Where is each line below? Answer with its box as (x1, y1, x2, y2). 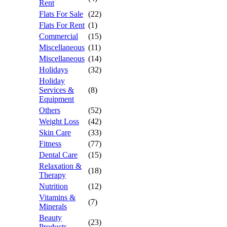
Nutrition (39, 182, 68, 191)
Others (39, 106, 60, 115)
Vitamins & (39, 193, 75, 202)
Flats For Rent (39, 21, 85, 29)
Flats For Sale (39, 10, 83, 18)
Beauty (39, 213, 62, 222)
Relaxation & (39, 162, 82, 170)
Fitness (39, 139, 61, 148)
